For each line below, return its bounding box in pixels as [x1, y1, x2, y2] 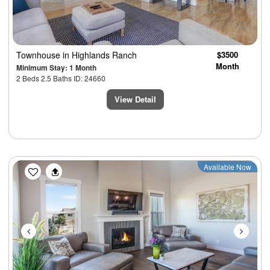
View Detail [114, 93, 156, 105]
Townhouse [16, 48, 63, 61]
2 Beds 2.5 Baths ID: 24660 [16, 72, 105, 83]
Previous [30, 159, 77, 177]
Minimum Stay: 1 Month [16, 61, 96, 73]
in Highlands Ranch [63, 48, 137, 61]
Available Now [204, 161, 251, 172]
